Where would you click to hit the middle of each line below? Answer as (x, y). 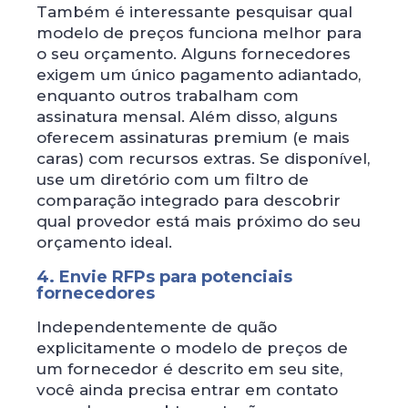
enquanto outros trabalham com (168, 95)
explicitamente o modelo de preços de (192, 347)
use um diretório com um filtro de (173, 179)
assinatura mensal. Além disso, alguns (187, 116)
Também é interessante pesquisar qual (194, 11)
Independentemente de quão (157, 326)
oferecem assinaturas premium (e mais (193, 137)
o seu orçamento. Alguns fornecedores (194, 53)
